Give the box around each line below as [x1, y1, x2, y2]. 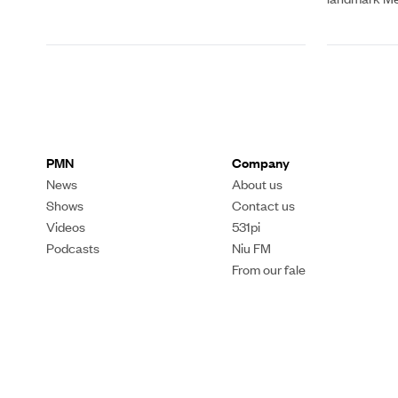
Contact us [232, 196, 296, 214]
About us [232, 175, 283, 193]
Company [232, 154, 291, 171]
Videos [46, 218, 85, 235]
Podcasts [46, 239, 99, 257]
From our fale [232, 260, 306, 278]
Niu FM [232, 239, 272, 257]
